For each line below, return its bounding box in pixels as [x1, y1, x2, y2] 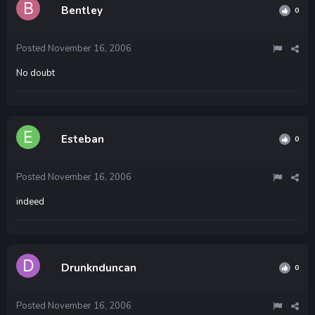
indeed [16, 195, 44, 208]
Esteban [61, 131, 104, 146]
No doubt [16, 66, 55, 79]
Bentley [61, 3, 103, 18]
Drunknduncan [61, 260, 136, 275]
